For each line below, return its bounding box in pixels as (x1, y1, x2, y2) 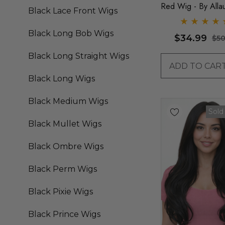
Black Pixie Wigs (28, 187, 93, 197)
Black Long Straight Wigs (28, 51, 129, 61)
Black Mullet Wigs (28, 119, 101, 129)
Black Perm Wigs (28, 164, 97, 174)
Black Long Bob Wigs (28, 29, 114, 39)
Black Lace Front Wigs (28, 6, 118, 16)
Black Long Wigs (28, 74, 95, 84)
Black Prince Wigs (28, 209, 100, 219)
